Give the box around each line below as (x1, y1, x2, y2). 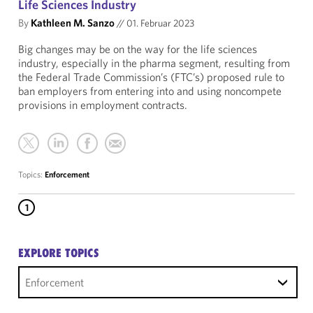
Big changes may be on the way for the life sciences (18, 42, 257, 56)
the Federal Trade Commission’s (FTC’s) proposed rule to (18, 70, 284, 84)
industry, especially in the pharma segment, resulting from (18, 56, 290, 70)
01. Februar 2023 (124, 17, 194, 29)
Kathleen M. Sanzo (31, 16, 115, 29)
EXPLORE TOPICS (18, 246, 99, 260)
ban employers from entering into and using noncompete (18, 84, 282, 98)
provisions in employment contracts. (18, 98, 187, 112)
